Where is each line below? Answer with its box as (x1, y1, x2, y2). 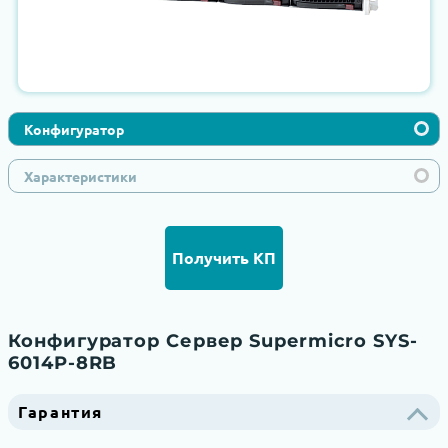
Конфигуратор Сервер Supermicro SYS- (8, 330, 418, 353)
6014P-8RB (8, 352, 118, 375)
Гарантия (18, 401, 104, 423)
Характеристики (24, 166, 138, 185)
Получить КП (172, 246, 276, 268)
